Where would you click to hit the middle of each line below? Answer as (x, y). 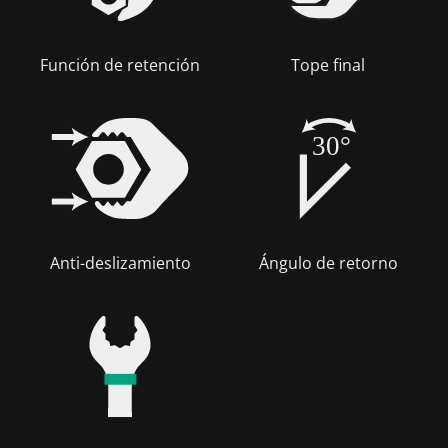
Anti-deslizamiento (120, 263)
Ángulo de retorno (328, 263)
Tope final (328, 65)
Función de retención (120, 65)
